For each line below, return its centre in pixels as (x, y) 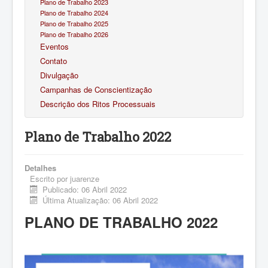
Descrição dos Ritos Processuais (98, 103)
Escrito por (50, 178)
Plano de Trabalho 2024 (74, 12)
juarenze (85, 178)
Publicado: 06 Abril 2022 (85, 189)
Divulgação (59, 75)
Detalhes (40, 167)
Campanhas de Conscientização (96, 89)
